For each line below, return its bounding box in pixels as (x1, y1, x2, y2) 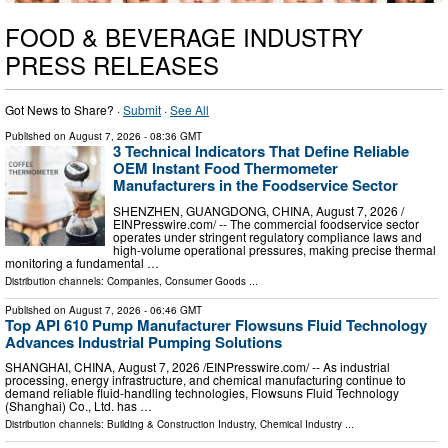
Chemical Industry (260, 417, 342, 432)
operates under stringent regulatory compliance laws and (113, 227, 422, 245)
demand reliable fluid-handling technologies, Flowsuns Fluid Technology (5, 384, 399, 402)
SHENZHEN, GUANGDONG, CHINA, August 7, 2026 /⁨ (113, 201, 404, 219)
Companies (107, 273, 159, 288)
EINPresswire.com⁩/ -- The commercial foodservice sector (113, 214, 419, 232)
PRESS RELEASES (5, 47, 219, 83)
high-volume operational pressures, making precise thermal (113, 240, 436, 258)
